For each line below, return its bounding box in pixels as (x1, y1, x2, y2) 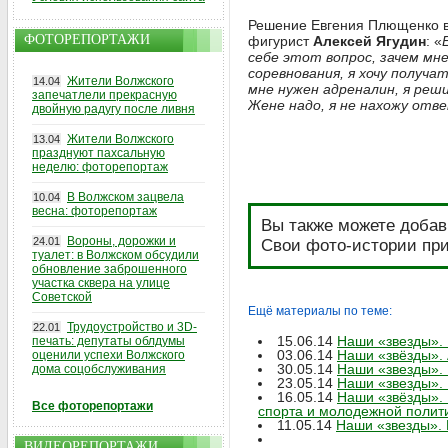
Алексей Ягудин (313, 33, 426, 49)
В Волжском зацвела (67, 190, 184, 204)
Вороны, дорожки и (67, 234, 176, 248)
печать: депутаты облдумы (32, 334, 185, 348)
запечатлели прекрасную (32, 88, 177, 102)
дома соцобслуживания (32, 362, 166, 376)
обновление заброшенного (32, 262, 187, 276)
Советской (32, 290, 92, 304)
